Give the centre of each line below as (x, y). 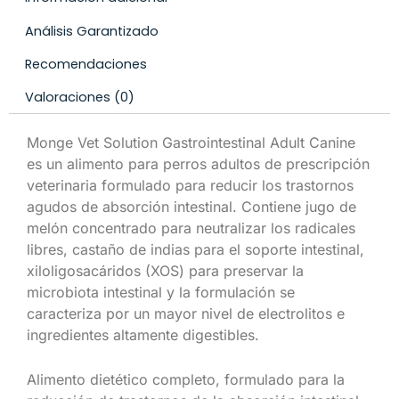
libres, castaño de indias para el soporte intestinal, (195, 250)
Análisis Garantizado (91, 31)
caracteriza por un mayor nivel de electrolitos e (186, 314)
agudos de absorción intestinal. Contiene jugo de (191, 207)
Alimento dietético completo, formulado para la (186, 379)
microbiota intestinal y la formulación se (161, 293)
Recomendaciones (85, 65)
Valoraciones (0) (79, 98)
